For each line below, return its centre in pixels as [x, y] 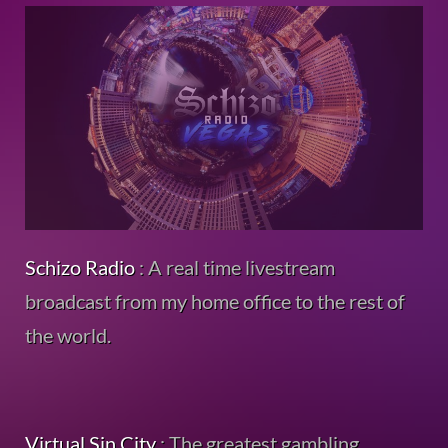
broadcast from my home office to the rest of [215, 300]
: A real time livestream [235, 266]
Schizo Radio [80, 266]
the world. [68, 334]
